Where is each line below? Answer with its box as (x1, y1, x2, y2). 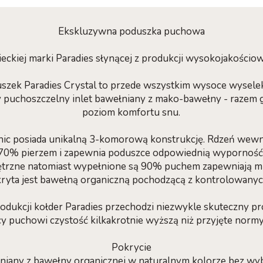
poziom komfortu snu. (82, 105, 181, 119)
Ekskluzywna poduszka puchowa (58, 24, 205, 38)
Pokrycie (111, 240, 151, 254)
